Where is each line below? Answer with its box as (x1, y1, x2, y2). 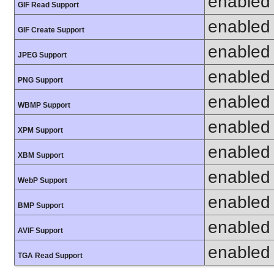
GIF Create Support (18, 26, 84, 35)
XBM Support (18, 151, 64, 160)
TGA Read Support (18, 251, 83, 261)
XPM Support (18, 126, 63, 135)
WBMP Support (18, 101, 70, 110)
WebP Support (18, 176, 67, 185)
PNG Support (18, 76, 63, 85)
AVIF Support (18, 226, 63, 235)
